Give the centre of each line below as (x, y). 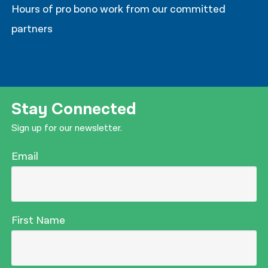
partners (32, 29)
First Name (39, 221)
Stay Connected (74, 109)
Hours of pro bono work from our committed (119, 9)
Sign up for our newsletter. (67, 129)
